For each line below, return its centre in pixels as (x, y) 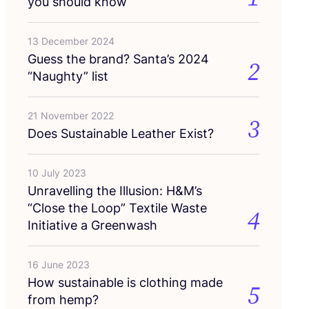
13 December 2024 (71, 41)
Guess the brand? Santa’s (103, 59)
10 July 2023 (57, 172)
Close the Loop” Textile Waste (120, 208)
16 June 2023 (59, 264)
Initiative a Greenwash (92, 225)
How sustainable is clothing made (125, 282)
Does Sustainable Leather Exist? (121, 133)
